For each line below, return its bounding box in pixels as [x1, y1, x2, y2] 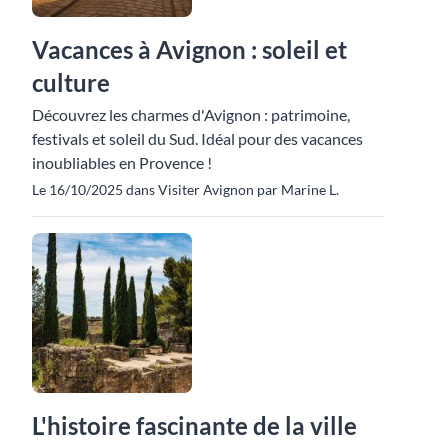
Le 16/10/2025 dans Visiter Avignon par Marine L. [32, 181, 339, 199]
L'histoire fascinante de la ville [32, 411, 357, 441]
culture [32, 68, 110, 98]
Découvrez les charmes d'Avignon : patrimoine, [32, 105, 350, 125]
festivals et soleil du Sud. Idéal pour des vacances [32, 129, 363, 149]
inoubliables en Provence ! [32, 153, 212, 173]
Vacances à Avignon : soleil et [32, 35, 347, 65]
